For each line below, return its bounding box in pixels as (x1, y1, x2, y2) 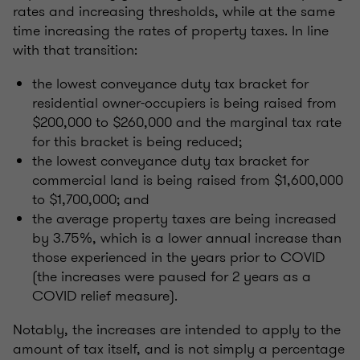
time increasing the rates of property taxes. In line (13, 20, 329, 42)
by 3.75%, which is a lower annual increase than (32, 227, 342, 249)
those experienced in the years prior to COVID (32, 247, 325, 268)
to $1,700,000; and (32, 189, 149, 211)
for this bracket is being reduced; (32, 131, 242, 153)
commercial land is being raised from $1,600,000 (32, 170, 343, 191)
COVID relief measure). (32, 285, 178, 307)
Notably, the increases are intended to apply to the (13, 319, 341, 341)
